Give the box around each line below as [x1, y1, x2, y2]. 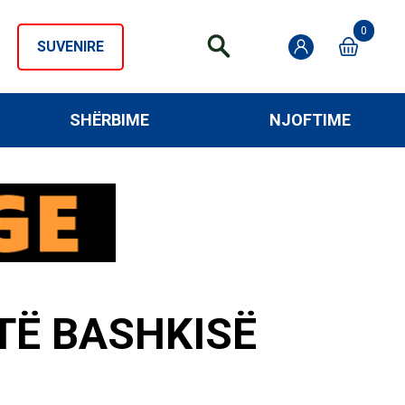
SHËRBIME [69, 110, 149, 129]
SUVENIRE [37, 37, 104, 55]
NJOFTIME [268, 110, 351, 129]
